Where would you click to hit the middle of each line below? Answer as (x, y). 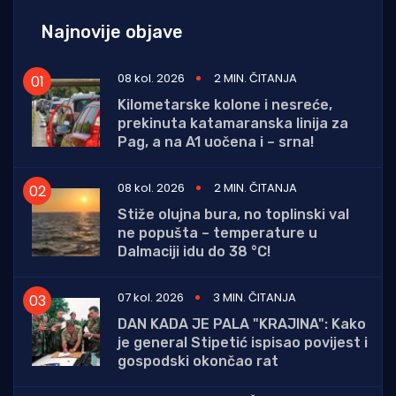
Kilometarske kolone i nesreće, (225, 105)
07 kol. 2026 (151, 298)
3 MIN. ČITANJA (255, 298)
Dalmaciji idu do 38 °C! (194, 252)
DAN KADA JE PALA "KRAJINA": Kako (242, 324)
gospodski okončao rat (198, 362)
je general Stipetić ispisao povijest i (243, 343)
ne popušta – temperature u (217, 233)
